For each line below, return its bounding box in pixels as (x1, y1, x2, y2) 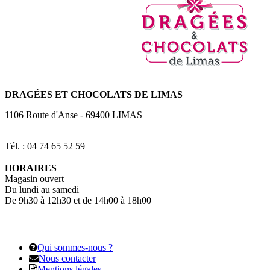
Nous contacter (39, 253, 96, 263)
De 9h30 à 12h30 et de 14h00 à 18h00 (5, 195, 151, 206)
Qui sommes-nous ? (37, 242, 113, 253)
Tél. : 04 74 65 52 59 (5, 140, 85, 151)
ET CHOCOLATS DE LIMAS (55, 89, 183, 99)
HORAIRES (5, 162, 57, 173)
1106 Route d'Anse (5, 109, 78, 120)
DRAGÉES (5, 89, 55, 99)
